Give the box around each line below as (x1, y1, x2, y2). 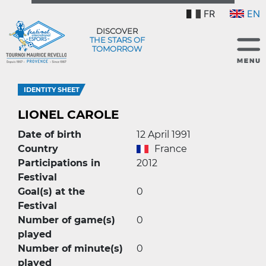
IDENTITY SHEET (24, 85, 80, 94)
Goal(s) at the (18, 186, 85, 197)
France (154, 143, 187, 154)
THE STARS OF (89, 34, 145, 45)
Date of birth (18, 129, 81, 140)
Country (18, 143, 58, 154)
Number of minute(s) (18, 243, 123, 254)
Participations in (18, 157, 100, 169)
